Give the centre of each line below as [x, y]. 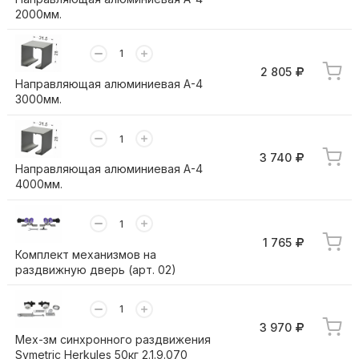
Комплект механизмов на [85, 254]
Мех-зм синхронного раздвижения [113, 339]
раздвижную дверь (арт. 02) [95, 269]
